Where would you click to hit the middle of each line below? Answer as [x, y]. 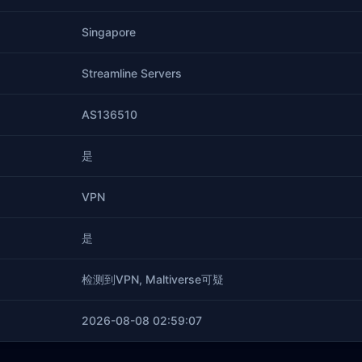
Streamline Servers [132, 73]
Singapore [109, 32]
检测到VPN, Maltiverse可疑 [153, 279]
